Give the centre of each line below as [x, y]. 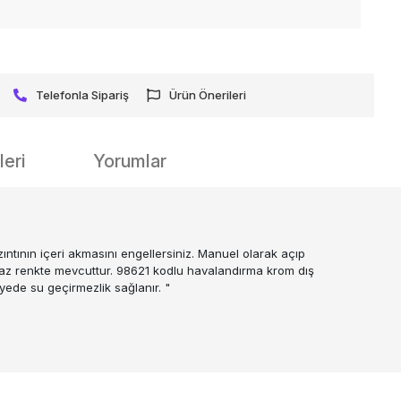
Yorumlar [130, 161]
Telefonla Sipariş [83, 94]
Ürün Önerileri [208, 94]
